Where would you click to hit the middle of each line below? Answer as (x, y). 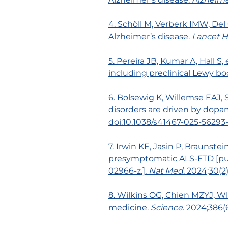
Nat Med (166, 171)
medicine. (130, 207)
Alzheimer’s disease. (150, 36)
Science (167, 207)
